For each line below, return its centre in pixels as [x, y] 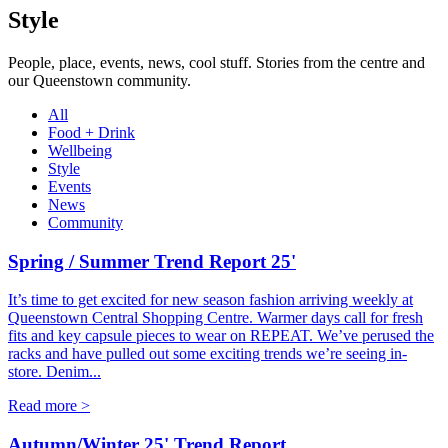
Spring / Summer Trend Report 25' [152, 261]
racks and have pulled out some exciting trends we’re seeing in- [207, 354]
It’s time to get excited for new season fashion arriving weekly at [210, 300]
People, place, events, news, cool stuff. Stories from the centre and [216, 63]
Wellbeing [80, 151]
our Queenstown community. [99, 81]
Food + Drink [91, 133]
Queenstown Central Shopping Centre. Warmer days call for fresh [215, 318]
